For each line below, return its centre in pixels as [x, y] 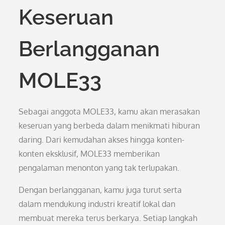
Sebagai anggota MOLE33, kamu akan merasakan [109, 111]
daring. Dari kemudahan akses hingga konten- [102, 140]
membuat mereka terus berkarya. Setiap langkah [108, 218]
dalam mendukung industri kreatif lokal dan [97, 204]
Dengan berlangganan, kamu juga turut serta [100, 190]
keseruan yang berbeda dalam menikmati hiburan [109, 126]
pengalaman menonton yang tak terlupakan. [99, 168]
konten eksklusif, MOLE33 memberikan [89, 154]
